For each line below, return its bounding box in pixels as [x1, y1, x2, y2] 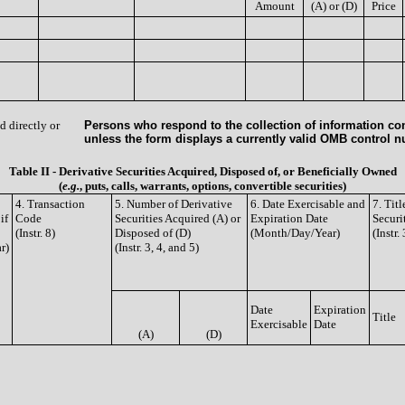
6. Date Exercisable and [250, 197, 365, 211]
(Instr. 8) [15, 226, 55, 240]
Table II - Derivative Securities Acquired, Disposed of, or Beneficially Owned [8, 165, 397, 178]
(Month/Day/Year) [250, 226, 340, 240]
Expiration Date [250, 212, 328, 225]
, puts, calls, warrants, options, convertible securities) [80, 179, 346, 193]
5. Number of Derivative [115, 197, 232, 211]
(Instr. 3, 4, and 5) [115, 240, 199, 254]
